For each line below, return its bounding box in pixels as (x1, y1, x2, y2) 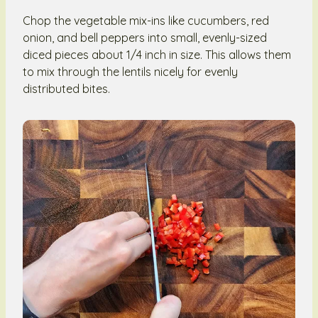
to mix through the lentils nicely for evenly (23, 64, 238, 79)
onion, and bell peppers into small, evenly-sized (23, 30, 267, 45)
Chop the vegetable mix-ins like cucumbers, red (23, 13, 269, 28)
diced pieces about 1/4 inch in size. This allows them (23, 47, 291, 62)
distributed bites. (23, 81, 110, 96)
